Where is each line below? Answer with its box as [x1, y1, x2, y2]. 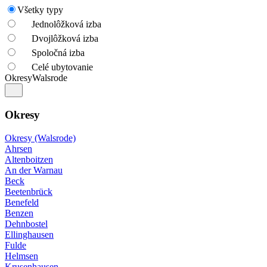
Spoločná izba [32, 48, 85, 58]
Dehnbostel [5, 218, 48, 229]
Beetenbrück [5, 186, 52, 197]
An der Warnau [5, 164, 63, 175]
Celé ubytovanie [32, 62, 93, 73]
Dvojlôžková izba [32, 33, 98, 44]
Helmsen [5, 250, 38, 261]
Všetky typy [17, 5, 63, 15]
